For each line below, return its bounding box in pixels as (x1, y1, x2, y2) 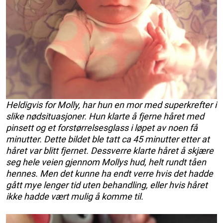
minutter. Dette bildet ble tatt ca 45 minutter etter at (6, 133, 210, 144)
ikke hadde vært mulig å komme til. (6, 191, 143, 202)
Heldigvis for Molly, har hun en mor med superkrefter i (6, 99, 217, 110)
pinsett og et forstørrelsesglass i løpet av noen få (6, 122, 198, 133)
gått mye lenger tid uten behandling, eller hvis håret (6, 179, 208, 190)
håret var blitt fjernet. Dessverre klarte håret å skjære (6, 145, 214, 156)
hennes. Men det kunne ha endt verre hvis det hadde (6, 168, 213, 179)
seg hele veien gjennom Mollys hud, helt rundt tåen (6, 156, 206, 167)
